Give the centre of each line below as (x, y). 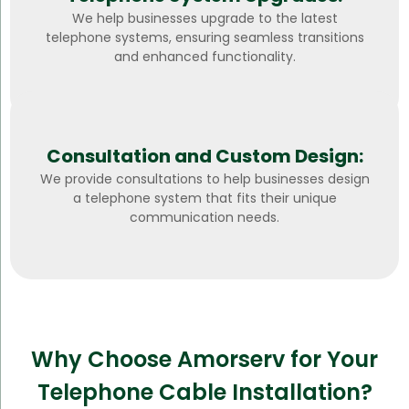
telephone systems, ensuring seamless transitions (204, 38)
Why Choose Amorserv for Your (204, 359)
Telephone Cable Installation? (204, 392)
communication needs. (204, 218)
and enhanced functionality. (204, 57)
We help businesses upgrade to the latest (204, 19)
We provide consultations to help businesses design (204, 179)
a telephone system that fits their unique (204, 199)
